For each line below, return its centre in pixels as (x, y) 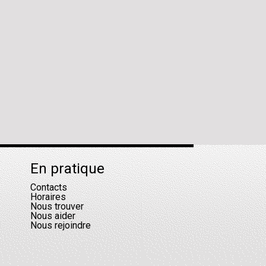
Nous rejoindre (61, 225)
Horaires (48, 197)
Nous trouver (57, 206)
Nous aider (53, 216)
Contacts (49, 187)
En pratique (67, 169)
